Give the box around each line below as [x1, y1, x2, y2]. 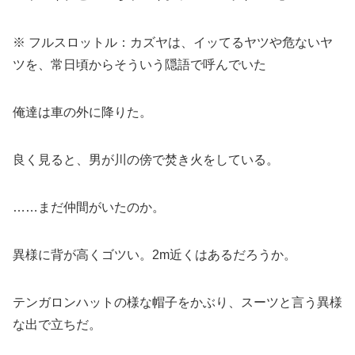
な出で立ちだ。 [13, 317, 101, 331]
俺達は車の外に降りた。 [13, 105, 152, 119]
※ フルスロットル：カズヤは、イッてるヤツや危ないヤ [13, 35, 333, 49]
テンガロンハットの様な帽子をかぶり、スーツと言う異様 [13, 295, 342, 309]
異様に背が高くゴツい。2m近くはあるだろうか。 [13, 247, 296, 261]
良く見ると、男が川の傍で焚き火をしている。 [13, 152, 279, 166]
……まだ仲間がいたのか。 [13, 200, 165, 214]
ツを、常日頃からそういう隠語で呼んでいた [13, 57, 266, 71]
